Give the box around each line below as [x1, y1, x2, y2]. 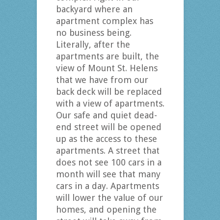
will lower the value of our [55, 192, 163, 203]
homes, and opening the [55, 204, 157, 215]
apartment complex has [55, 16, 153, 27]
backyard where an [55, 4, 133, 15]
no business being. [55, 27, 132, 38]
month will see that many [55, 169, 161, 180]
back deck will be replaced [55, 86, 162, 97]
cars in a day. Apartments [55, 181, 159, 192]
